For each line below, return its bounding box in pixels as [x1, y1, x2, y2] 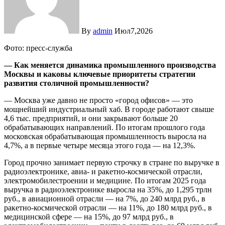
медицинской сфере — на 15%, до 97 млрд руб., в [4, 212, 174, 221]
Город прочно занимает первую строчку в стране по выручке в [4, 158, 219, 167]
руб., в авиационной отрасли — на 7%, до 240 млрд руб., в [4, 194, 205, 203]
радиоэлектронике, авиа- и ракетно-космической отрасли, [4, 167, 202, 176]
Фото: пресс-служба [11, 44, 72, 53]
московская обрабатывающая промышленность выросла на [4, 132, 206, 141]
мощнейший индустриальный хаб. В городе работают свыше [4, 105, 214, 114]
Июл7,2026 [115, 27, 153, 36]
